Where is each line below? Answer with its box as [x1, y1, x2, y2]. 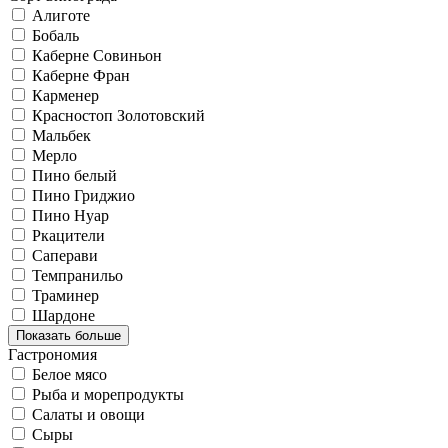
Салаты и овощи [32, 405, 145, 423]
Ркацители [32, 226, 105, 244]
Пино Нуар [32, 206, 109, 224]
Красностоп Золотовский [32, 106, 205, 124]
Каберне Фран [32, 66, 130, 84]
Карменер [32, 86, 99, 104]
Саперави [32, 246, 98, 264]
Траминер [32, 286, 99, 304]
